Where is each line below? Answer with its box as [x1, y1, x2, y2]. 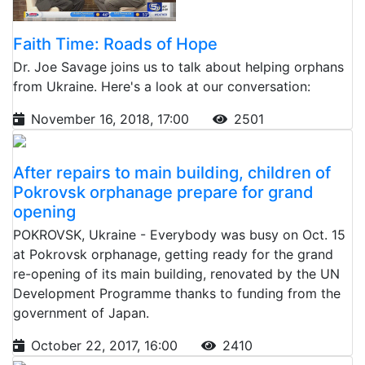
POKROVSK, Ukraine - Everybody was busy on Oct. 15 [13, 226, 345, 243]
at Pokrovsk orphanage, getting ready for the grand [13, 245, 333, 262]
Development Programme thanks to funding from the [13, 284, 341, 301]
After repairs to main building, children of [13, 162, 331, 182]
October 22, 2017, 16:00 [31, 336, 182, 354]
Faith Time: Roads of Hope [13, 33, 218, 54]
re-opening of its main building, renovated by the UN [13, 265, 340, 282]
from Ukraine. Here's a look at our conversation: [13, 77, 310, 95]
